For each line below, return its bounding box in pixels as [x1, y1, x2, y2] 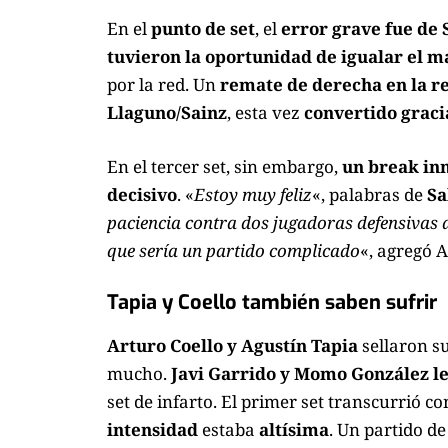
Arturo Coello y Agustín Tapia [107, 333, 358, 357]
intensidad [107, 417, 198, 441]
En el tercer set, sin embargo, [107, 154, 342, 178]
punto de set [151, 17, 255, 41]
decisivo [107, 182, 177, 206]
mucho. [107, 361, 171, 385]
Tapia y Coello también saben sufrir [107, 289, 437, 317]
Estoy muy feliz [194, 182, 312, 206]
